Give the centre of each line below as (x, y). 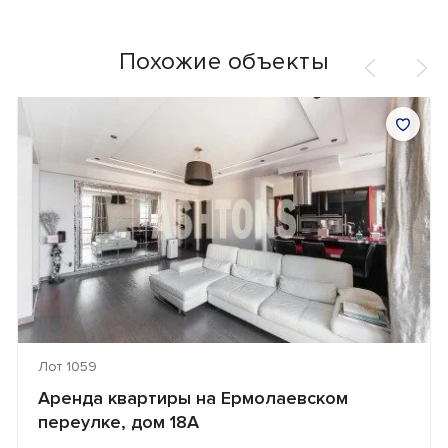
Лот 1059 (67, 367)
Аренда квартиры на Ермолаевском (193, 398)
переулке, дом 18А (118, 422)
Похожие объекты (224, 61)
